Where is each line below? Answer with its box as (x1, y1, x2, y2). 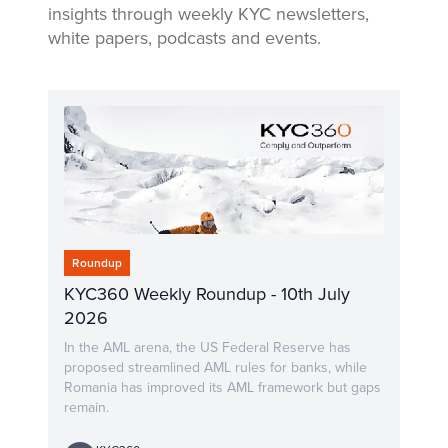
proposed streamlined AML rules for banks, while (64, 357, 367, 378)
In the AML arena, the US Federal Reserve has (64, 337, 351, 358)
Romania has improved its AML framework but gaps (64, 377, 381, 398)
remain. (64, 397, 109, 418)
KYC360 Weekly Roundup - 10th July (64, 281, 350, 307)
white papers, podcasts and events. (48, 25, 321, 51)
